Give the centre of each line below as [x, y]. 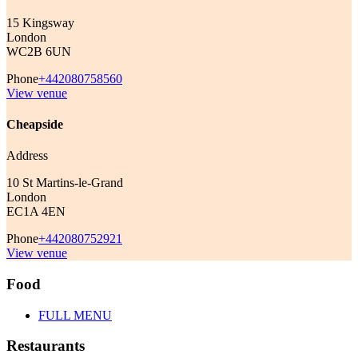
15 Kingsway [40, 22]
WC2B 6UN [39, 51]
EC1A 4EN [36, 212]
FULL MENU [75, 315]
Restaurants [46, 346]
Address [27, 156]
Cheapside [35, 124]
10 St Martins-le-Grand [65, 183]
